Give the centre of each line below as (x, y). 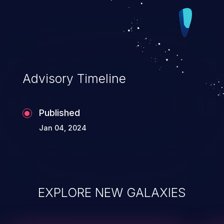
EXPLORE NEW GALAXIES (112, 193)
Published (59, 113)
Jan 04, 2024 (62, 128)
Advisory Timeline (74, 79)
